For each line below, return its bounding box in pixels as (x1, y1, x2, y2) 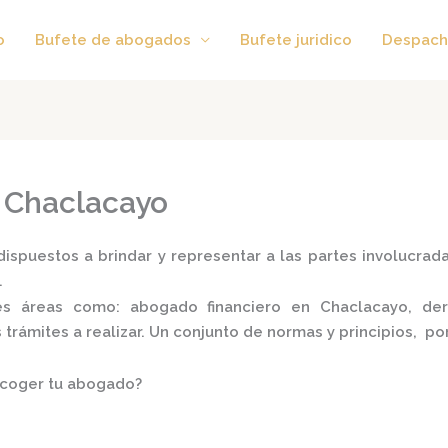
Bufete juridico (240, 30, 352, 49)
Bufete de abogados (35, 30, 191, 49)
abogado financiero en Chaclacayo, (129, 298, 413, 317)
